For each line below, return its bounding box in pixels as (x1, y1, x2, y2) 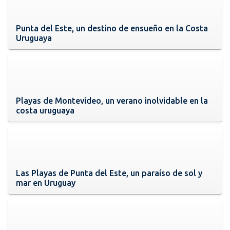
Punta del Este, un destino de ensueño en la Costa (16, 23, 208, 33)
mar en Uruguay (16, 178, 75, 187)
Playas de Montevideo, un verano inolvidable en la (16, 95, 208, 105)
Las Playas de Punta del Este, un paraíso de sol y (16, 168, 202, 178)
